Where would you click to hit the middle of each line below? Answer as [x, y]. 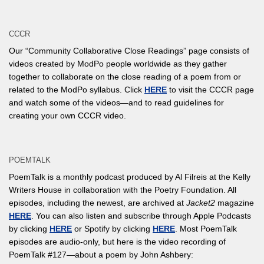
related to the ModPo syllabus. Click [77, 90]
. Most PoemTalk [206, 229]
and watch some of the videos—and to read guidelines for [116, 103]
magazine [235, 203]
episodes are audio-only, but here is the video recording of [117, 242]
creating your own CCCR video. [67, 116]
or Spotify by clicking [112, 229]
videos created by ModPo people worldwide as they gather [118, 64]
